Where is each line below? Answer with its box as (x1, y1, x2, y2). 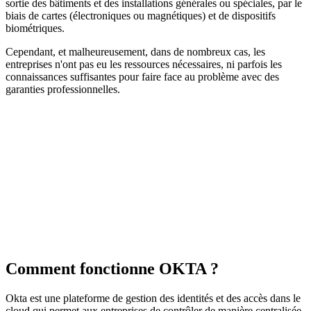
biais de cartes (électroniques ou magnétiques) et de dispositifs (6, 10, 276, 22)
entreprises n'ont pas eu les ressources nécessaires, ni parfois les (6, 58, 282, 71)
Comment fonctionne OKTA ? (6, 260, 219, 278)
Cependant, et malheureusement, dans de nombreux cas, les (6, 46, 265, 58)
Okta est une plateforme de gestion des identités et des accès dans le (6, 292, 301, 305)
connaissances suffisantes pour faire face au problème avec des (6, 71, 279, 83)
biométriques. (6, 22, 65, 35)
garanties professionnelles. (6, 83, 120, 96)
